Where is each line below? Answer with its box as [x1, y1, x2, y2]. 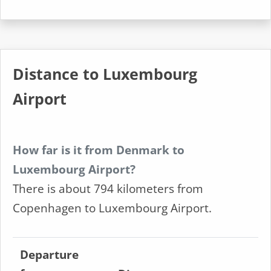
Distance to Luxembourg [13, 64, 197, 84]
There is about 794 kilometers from [13, 181, 203, 197]
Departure [20, 247, 79, 263]
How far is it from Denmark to [13, 142, 184, 158]
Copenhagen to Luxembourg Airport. [13, 200, 212, 216]
